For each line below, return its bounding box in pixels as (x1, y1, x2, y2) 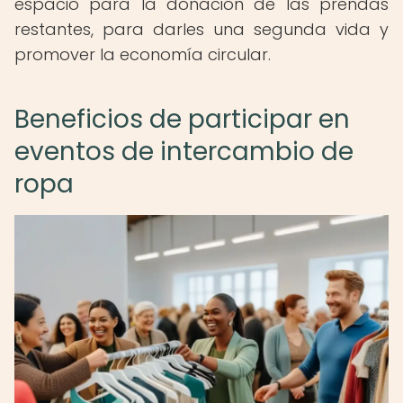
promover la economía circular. (14, 43, 271, 66)
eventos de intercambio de (14, 134, 354, 169)
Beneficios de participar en (14, 102, 350, 137)
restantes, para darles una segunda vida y (14, 18, 389, 40)
